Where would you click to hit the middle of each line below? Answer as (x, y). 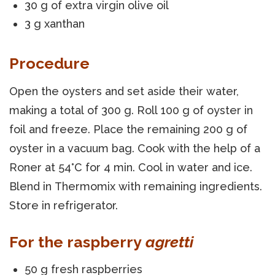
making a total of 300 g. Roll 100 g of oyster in (131, 110)
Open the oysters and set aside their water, (124, 91)
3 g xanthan (55, 23)
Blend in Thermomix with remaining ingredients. (136, 186)
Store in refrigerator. (64, 205)
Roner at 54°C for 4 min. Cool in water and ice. (131, 167)
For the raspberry (77, 242)
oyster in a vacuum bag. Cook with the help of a (135, 148)
